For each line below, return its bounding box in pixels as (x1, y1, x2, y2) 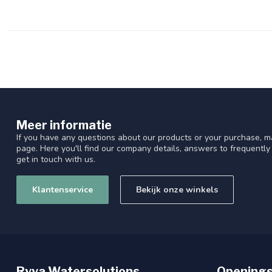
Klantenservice (32, 184, 93, 196)
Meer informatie (16, 118, 112, 133)
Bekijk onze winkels (136, 184, 218, 196)
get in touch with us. (16, 154, 95, 166)
